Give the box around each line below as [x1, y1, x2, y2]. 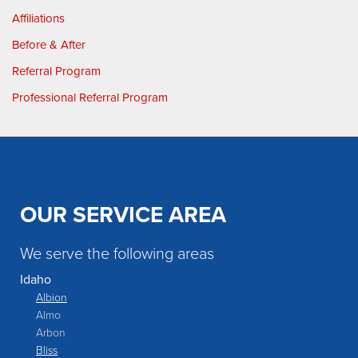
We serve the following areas [20, 241, 214, 265]
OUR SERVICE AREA [20, 198, 226, 232]
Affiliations [12, 10, 65, 28]
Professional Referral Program [12, 89, 168, 107]
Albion [36, 289, 67, 305]
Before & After [12, 36, 86, 54]
